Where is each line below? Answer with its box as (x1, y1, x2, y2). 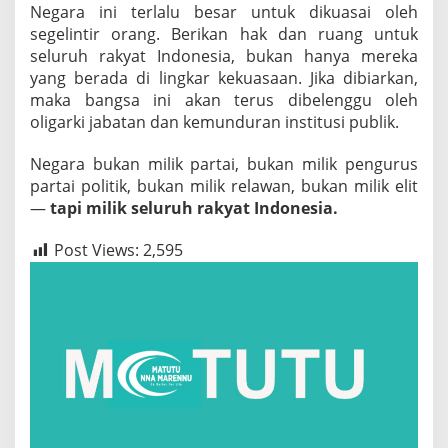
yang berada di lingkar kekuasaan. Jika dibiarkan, (30, 67, 418, 89)
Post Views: (54, 239, 139, 261)
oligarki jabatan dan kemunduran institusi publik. (30, 111, 399, 133)
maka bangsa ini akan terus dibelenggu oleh (30, 89, 418, 111)
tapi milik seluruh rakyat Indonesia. (50, 197, 338, 219)
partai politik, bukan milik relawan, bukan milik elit (30, 175, 418, 197)
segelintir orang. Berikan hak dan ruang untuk (30, 23, 418, 45)
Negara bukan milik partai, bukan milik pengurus (30, 153, 418, 175)
